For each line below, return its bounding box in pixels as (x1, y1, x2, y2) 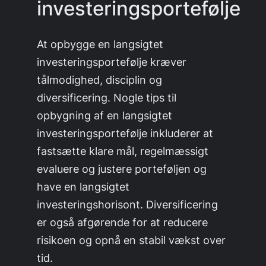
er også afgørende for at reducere (37, 216, 208, 229)
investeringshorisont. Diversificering (37, 198, 218, 211)
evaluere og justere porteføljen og (37, 162, 207, 176)
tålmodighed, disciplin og (37, 73, 163, 87)
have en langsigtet (37, 180, 130, 194)
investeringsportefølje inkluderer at (37, 126, 214, 140)
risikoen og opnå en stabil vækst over (37, 233, 226, 247)
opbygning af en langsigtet (37, 109, 173, 122)
